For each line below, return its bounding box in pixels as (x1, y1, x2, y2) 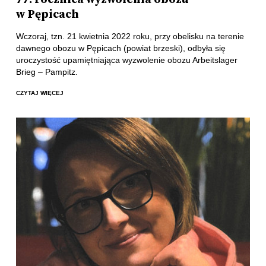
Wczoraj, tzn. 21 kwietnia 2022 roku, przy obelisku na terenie (15, 31, 244, 41)
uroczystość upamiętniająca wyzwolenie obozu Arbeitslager (15, 55, 237, 65)
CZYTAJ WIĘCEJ (15, 90, 64, 97)
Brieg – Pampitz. (15, 66, 78, 77)
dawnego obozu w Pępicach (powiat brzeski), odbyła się (15, 43, 226, 53)
